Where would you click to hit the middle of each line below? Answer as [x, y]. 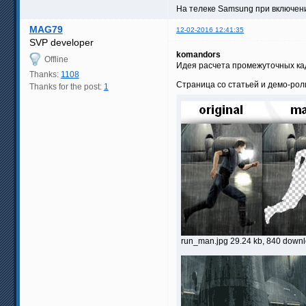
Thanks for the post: [66, 86]
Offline [56, 59]
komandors [198, 54]
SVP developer [61, 42]
